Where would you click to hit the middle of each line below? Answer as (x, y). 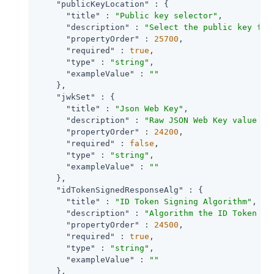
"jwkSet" (76, 97)
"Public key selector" (166, 15)
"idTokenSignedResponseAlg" (120, 190)
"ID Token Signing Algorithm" (183, 201)
